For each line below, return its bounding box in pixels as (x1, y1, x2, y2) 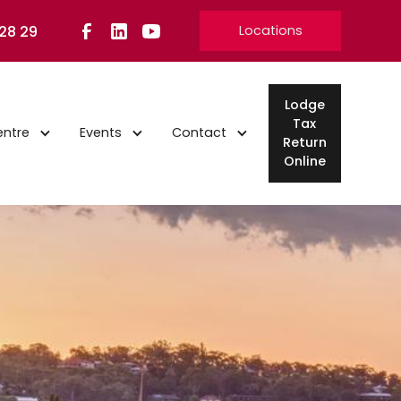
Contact (172, 124, 227, 142)
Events (80, 124, 123, 142)
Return (282, 132, 327, 151)
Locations (238, 21, 303, 39)
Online (283, 151, 326, 170)
